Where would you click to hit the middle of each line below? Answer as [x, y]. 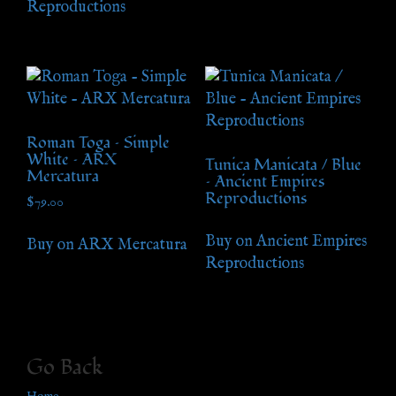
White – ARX [72, 159]
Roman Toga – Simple [98, 142]
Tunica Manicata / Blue [283, 164]
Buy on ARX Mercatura [107, 246]
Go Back [65, 367]
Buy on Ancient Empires [286, 241]
